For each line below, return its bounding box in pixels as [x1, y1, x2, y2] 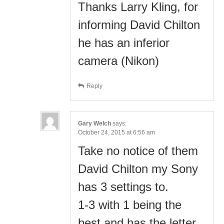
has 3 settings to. [78, 179, 168, 193]
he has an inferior [78, 35, 169, 49]
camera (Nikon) [78, 53, 159, 67]
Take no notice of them [78, 143, 198, 157]
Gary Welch [78, 119, 111, 127]
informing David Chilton [78, 17, 200, 31]
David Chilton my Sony [78, 161, 198, 175]
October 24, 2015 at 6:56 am [78, 128, 155, 136]
